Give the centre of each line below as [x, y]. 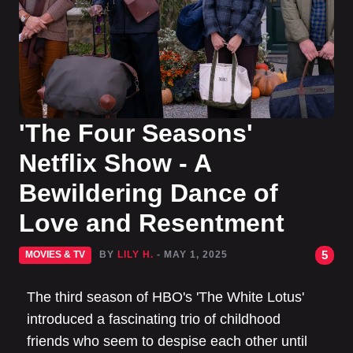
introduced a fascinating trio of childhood [154, 319]
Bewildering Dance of [149, 193]
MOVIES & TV [55, 255]
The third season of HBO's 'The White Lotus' [165, 297]
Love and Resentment [152, 223]
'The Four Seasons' [136, 133]
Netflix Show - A [115, 163]
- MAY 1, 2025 [192, 255]
